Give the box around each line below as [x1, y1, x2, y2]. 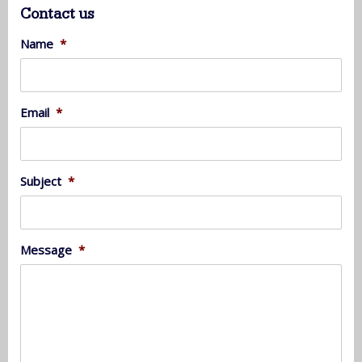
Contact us [20, 4, 94, 23]
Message [20, 241, 72, 258]
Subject [20, 172, 61, 189]
